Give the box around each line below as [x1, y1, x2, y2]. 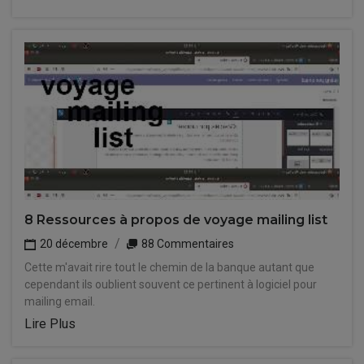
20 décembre [37, 237, 108, 250]
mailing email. [24, 295, 95, 308]
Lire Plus [24, 316, 76, 331]
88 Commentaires [139, 237, 234, 250]
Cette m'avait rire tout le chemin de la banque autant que [24, 261, 314, 274]
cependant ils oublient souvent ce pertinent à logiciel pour [24, 278, 317, 291]
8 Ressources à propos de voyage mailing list [24, 212, 327, 227]
